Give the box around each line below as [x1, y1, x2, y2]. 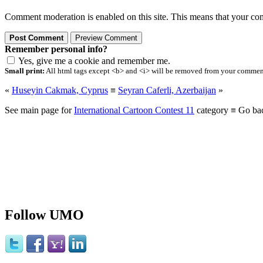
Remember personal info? [5, 44, 107, 55]
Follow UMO [5, 207, 84, 223]
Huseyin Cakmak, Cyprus [12, 85, 108, 96]
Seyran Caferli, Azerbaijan [118, 85, 216, 96]
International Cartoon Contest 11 [74, 105, 194, 116]
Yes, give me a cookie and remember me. [18, 56, 170, 66]
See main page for [5, 105, 74, 116]
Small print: [5, 66, 45, 76]
